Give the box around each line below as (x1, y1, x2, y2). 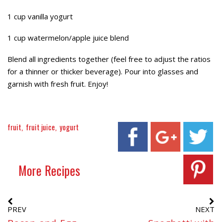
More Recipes (18, 161, 80, 179)
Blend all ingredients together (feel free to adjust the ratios (7, 54, 211, 64)
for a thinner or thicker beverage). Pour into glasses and (7, 66, 198, 76)
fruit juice (26, 121, 55, 132)
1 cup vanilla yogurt (7, 11, 73, 21)
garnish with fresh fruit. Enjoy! (7, 78, 108, 89)
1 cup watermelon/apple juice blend (7, 32, 129, 43)
